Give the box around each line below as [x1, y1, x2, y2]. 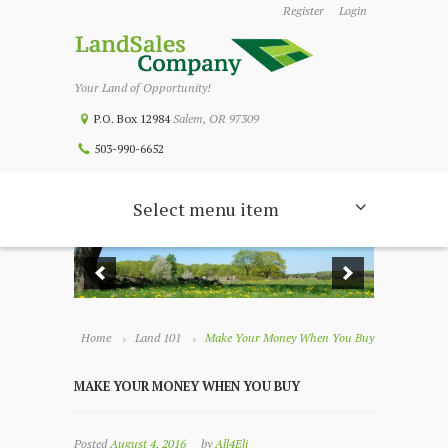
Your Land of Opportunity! [74, 80, 211, 95]
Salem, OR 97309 [172, 111, 259, 126]
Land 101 [135, 330, 181, 346]
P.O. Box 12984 [93, 111, 173, 126]
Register [283, 3, 325, 18]
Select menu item [133, 197, 279, 221]
